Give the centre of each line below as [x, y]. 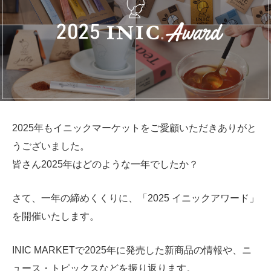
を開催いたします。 [56, 216]
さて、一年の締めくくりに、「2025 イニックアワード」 [135, 198]
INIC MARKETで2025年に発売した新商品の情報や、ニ [132, 250]
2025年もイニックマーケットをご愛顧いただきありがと [134, 128]
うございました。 [51, 146]
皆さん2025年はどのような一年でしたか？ [105, 164]
